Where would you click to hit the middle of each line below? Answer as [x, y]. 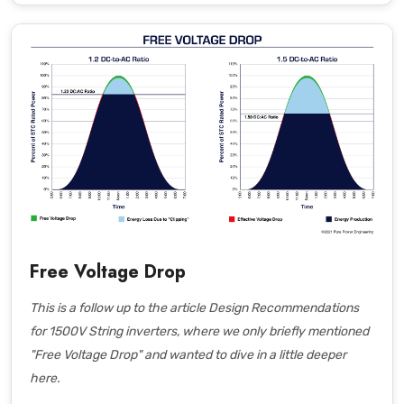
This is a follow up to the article [119, 308]
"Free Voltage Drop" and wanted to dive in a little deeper [188, 355]
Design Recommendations [284, 308]
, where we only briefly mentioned [273, 331]
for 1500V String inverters [103, 331]
